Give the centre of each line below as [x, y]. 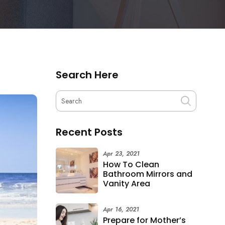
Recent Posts [89, 132]
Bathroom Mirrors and [148, 174]
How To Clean [131, 164]
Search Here [87, 75]
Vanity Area [127, 183]
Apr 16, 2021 [121, 209]
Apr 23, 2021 [122, 153]
